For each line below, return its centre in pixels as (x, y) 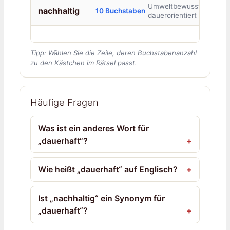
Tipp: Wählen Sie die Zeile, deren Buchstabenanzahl (113, 53)
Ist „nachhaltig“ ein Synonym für (102, 198)
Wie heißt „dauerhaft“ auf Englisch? (108, 169)
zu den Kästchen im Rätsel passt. (84, 62)
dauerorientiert (172, 15)
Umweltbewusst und (181, 6)
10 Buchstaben (120, 11)
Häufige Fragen (64, 102)
